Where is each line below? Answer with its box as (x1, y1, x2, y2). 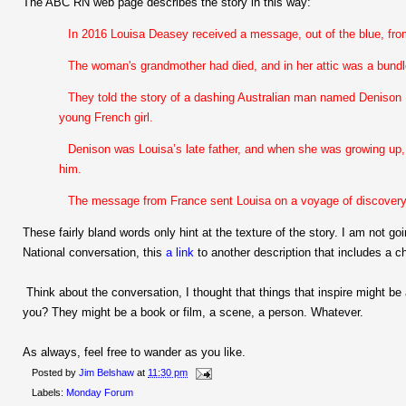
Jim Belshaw (79, 367, 134, 379)
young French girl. (59, 111, 157, 125)
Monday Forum (66, 387, 133, 399)
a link (166, 246, 194, 260)
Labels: (32, 387, 66, 399)
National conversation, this (23, 246, 166, 260)
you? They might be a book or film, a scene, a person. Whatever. (23, 305, 363, 320)
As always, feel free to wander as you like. (23, 345, 246, 360)
